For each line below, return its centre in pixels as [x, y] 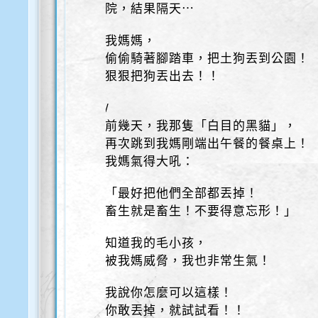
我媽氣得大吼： [150, 161]
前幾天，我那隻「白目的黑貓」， [201, 126]
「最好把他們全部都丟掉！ [182, 193]
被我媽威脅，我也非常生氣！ [188, 261]
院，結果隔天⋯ [150, 9]
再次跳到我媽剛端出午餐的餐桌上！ [208, 144]
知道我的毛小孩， [157, 243]
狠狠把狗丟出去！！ [163, 76]
